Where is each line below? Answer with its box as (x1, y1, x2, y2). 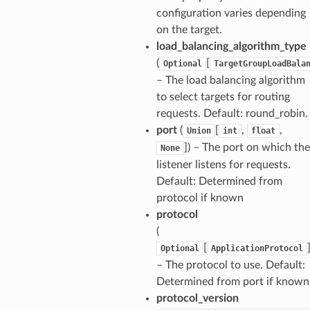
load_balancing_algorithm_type (156, 40, 307, 52)
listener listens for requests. (156, 158, 291, 170)
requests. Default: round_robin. (156, 107, 308, 119)
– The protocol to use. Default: (156, 259, 305, 271)
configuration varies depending (156, 7, 306, 19)
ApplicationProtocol (210, 243, 303, 253)
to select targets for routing (156, 91, 290, 102)
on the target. (156, 24, 222, 35)
